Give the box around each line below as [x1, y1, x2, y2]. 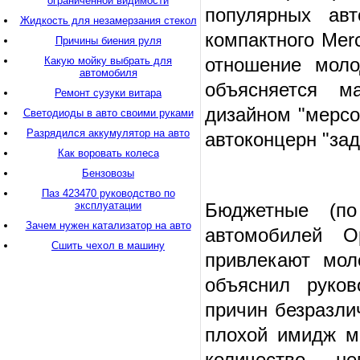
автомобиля [79, 67, 137, 79]
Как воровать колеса [57, 147, 159, 159]
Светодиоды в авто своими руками [22, 107, 194, 119]
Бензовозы [82, 167, 134, 179]
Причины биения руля [55, 35, 162, 47]
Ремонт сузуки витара [55, 87, 162, 99]
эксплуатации [75, 199, 141, 211]
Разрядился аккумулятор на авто [27, 127, 190, 139]
